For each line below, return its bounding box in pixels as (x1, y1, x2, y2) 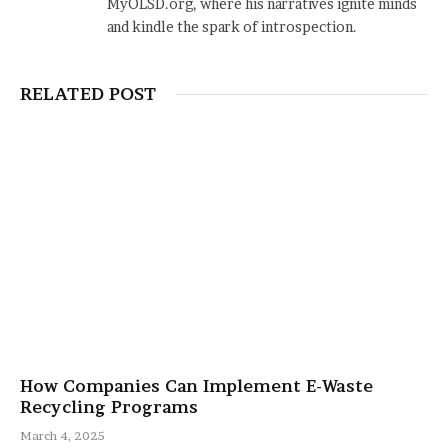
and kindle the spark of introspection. (107, 18, 357, 36)
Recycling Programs (20, 396, 198, 417)
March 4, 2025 (20, 427, 105, 443)
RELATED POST (20, 83, 156, 105)
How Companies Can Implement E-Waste (20, 375, 373, 396)
